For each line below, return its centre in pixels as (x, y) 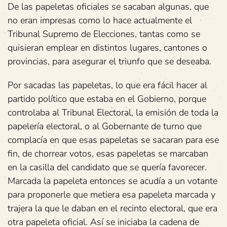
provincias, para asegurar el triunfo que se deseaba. (109, 61)
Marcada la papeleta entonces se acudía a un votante (112, 181)
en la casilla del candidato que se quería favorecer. (107, 167)
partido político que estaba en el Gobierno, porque (107, 99)
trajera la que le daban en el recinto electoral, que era (112, 208)
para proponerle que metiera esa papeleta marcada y (111, 195)
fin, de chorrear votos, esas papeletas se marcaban (108, 154)
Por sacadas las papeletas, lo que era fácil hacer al (107, 85)
